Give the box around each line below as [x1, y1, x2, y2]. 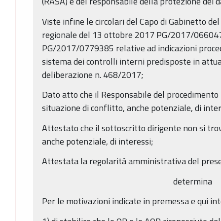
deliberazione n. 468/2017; [42, 68, 144, 81]
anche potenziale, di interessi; [42, 134, 153, 148]
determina [173, 174, 212, 188]
